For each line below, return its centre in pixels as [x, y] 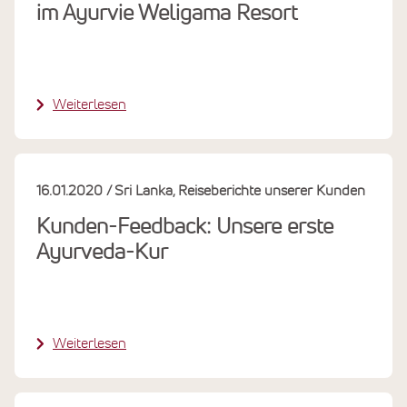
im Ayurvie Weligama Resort [167, 13]
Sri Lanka [144, 190]
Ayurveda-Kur [102, 252]
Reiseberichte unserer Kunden [272, 190]
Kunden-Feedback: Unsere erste [185, 227]
